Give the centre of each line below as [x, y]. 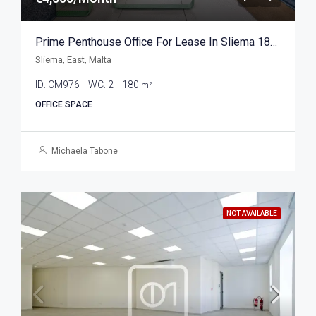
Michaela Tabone [85, 151]
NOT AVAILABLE [252, 214]
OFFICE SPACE [64, 105]
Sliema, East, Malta [73, 60]
